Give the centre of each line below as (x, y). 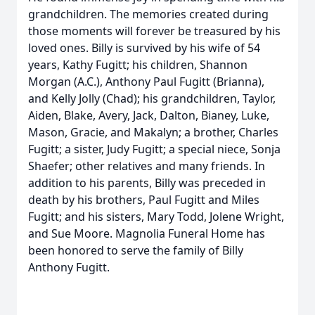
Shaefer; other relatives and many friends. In (147, 166)
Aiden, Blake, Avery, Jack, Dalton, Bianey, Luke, (149, 115)
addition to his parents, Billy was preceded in (147, 183)
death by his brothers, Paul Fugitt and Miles (144, 200)
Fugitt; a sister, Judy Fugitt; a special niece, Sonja (154, 149)
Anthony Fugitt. (69, 267)
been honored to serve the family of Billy (136, 250)
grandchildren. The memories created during (148, 14)
